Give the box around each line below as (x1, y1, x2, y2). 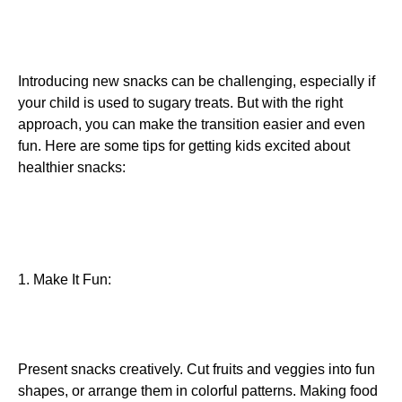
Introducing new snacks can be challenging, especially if (18, 73, 375, 89)
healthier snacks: (18, 159, 126, 175)
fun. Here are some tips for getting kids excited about (18, 137, 350, 153)
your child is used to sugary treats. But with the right (18, 94, 343, 110)
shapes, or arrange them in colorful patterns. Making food (18, 383, 378, 399)
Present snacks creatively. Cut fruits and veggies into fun (18, 362, 375, 378)
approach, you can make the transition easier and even (18, 116, 365, 132)
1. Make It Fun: (18, 271, 111, 287)
